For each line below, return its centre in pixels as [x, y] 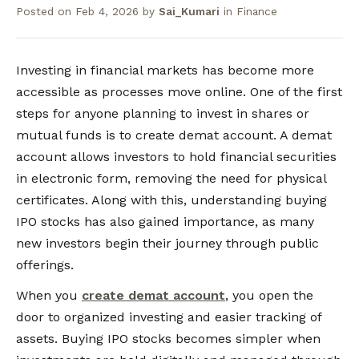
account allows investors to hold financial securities [176, 157]
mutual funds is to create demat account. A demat [174, 135]
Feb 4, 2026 [107, 11]
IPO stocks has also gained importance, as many [165, 222]
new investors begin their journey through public [167, 243]
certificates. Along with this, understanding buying [171, 200]
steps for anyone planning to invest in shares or [163, 113]
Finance [257, 11]
